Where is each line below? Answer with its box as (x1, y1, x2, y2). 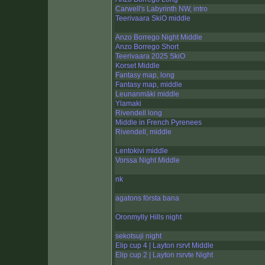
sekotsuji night (115, 232, 161, 241)
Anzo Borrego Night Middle (115, 33, 202, 42)
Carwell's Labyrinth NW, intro (115, 5, 208, 14)
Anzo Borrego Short (115, 43, 179, 51)
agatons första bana (115, 194, 179, 203)
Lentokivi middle (115, 147, 168, 156)
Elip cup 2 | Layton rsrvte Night (115, 251, 213, 260)
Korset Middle (115, 62, 160, 70)
